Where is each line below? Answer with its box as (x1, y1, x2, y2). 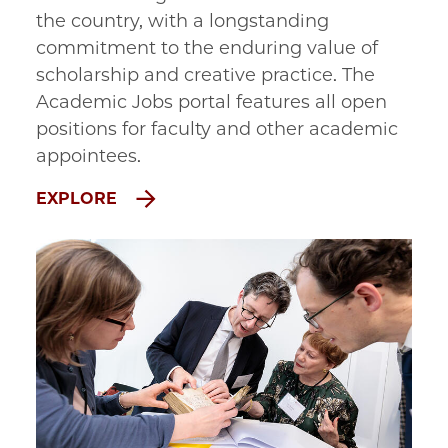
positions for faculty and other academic (36, 117, 398, 140)
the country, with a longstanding (36, 9, 329, 32)
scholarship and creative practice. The (36, 63, 375, 86)
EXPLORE (36, 188, 122, 208)
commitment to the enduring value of (36, 36, 378, 59)
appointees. (36, 144, 141, 167)
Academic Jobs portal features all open (36, 90, 387, 113)
